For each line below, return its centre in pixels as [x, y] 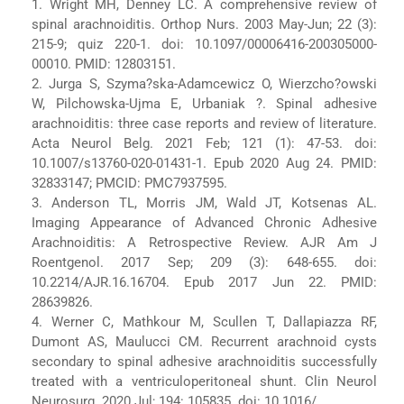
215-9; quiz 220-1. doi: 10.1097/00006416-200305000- [204, 44]
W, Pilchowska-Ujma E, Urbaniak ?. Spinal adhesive [204, 103]
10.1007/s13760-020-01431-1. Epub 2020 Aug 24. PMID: [204, 163]
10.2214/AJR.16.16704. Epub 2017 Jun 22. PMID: [204, 282]
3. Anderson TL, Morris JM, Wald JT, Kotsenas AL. [204, 202]
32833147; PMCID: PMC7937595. [129, 183]
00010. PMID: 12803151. [103, 64]
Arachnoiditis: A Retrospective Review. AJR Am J [204, 242]
